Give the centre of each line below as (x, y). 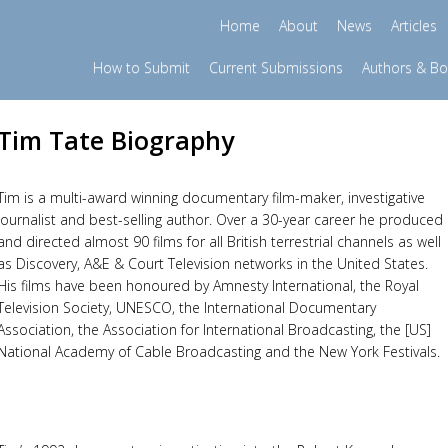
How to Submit (141, 67)
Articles (413, 25)
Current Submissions (275, 67)
